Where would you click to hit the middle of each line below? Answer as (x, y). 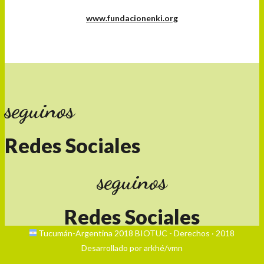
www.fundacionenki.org (132, 18)
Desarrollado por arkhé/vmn (132, 247)
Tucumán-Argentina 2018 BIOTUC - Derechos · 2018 (136, 233)
